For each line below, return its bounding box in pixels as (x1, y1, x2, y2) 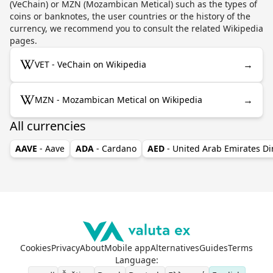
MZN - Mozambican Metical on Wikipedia (35, 93, 202, 105)
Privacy (51, 241, 80, 253)
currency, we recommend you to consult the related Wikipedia (10, 22, 263, 34)
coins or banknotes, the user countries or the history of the (10, 10, 250, 22)
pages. (10, 34, 37, 46)
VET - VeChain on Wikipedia (35, 58, 146, 70)
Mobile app (104, 241, 151, 253)
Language (115, 253, 156, 266)
